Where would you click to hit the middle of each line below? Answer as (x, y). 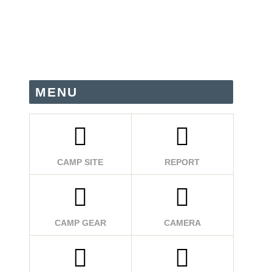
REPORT (182, 162)
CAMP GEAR (80, 223)
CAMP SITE (80, 162)
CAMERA (182, 223)
